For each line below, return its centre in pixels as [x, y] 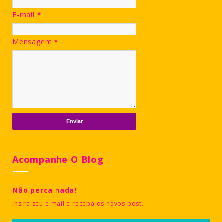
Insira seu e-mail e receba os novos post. [78, 204]
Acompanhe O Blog [58, 159]
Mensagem [33, 42]
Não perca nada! [45, 190]
